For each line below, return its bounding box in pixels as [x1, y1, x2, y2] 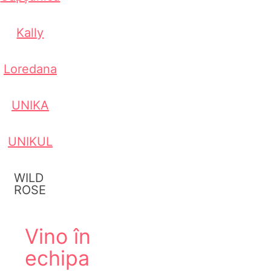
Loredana [3, 62, 57, 77]
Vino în [25, 223, 91, 249]
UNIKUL [7, 134, 53, 149]
